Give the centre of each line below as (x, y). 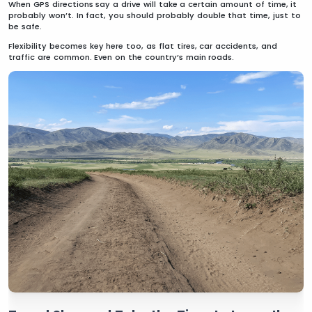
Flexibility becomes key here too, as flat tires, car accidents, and (143, 46)
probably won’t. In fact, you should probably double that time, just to (155, 15)
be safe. (25, 26)
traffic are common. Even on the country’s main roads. (122, 57)
